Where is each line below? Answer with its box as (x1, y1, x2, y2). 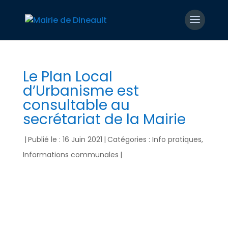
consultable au (22, 95, 130, 115)
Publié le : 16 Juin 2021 (27, 134, 102, 145)
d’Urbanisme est (22, 81, 139, 101)
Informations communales (22, 150, 119, 160)
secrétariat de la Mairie (22, 109, 186, 129)
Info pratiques (152, 134, 202, 145)
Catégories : (107, 134, 152, 145)
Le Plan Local (22, 67, 112, 87)
